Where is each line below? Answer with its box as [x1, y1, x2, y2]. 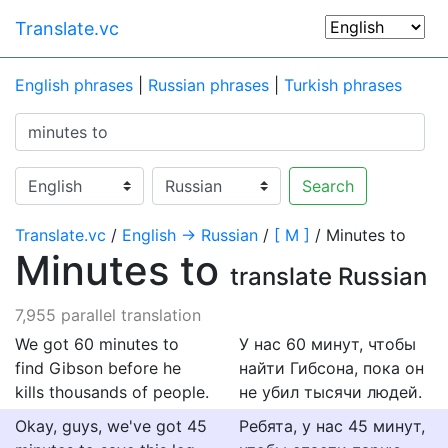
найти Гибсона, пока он [239, 358, 424, 378]
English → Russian [122, 225, 258, 245]
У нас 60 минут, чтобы [239, 334, 416, 354]
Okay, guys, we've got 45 [15, 416, 207, 436]
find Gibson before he [15, 358, 181, 378]
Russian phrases [148, 75, 269, 95]
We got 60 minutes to [15, 334, 179, 354]
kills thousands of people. [15, 382, 209, 402]
